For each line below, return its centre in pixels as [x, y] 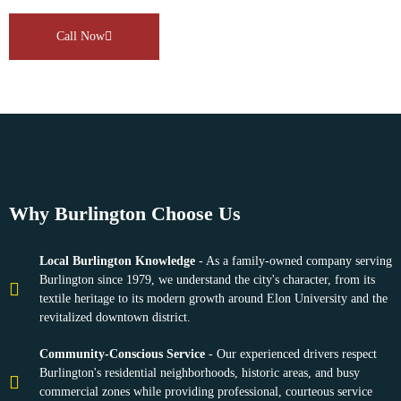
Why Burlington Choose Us [125, 214]
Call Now [81, 37]
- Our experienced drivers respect [291, 354]
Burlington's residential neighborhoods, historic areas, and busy [200, 373]
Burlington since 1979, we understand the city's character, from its [207, 280]
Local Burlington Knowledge [117, 261]
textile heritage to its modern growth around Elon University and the [213, 299]
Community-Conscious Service [122, 354]
